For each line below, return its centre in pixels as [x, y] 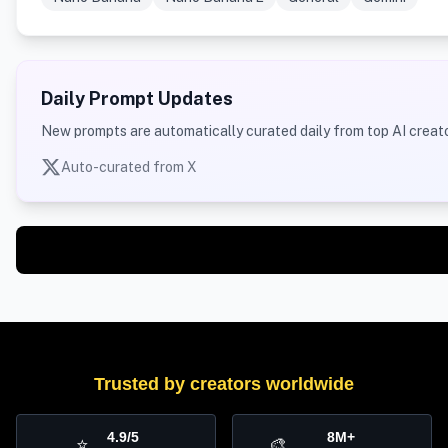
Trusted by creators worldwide [224, 384]
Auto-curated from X [129, 167]
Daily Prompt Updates [137, 99]
